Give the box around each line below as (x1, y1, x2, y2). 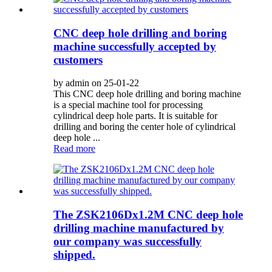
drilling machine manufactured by (53, 222, 224, 235)
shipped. (53, 248, 95, 262)
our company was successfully (53, 235, 202, 248)
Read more (53, 143, 95, 154)
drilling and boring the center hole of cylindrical (53, 121, 236, 132)
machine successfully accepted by (53, 39, 216, 53)
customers (53, 53, 103, 66)
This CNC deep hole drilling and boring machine (53, 89, 241, 100)
